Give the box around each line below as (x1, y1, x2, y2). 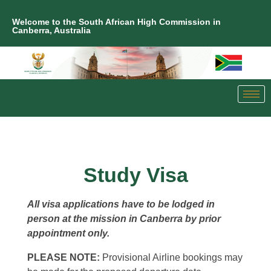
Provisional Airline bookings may (100, 252, 243, 263)
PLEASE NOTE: (27, 252, 100, 263)
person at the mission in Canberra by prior (27, 214, 221, 224)
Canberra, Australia (12, 25, 91, 35)
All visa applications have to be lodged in (27, 199, 215, 210)
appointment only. (27, 228, 109, 239)
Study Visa (83, 164, 188, 187)
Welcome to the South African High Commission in (12, 17, 221, 27)
